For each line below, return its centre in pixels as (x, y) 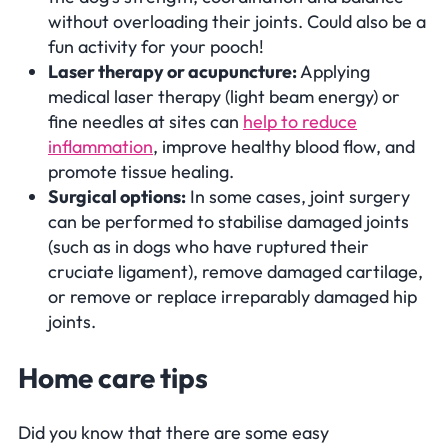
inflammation (100, 147)
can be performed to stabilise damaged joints (228, 222)
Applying (333, 72)
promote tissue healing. (141, 172)
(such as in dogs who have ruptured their (208, 247)
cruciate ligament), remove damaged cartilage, (235, 272)
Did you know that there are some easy (173, 432)
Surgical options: (117, 197)
